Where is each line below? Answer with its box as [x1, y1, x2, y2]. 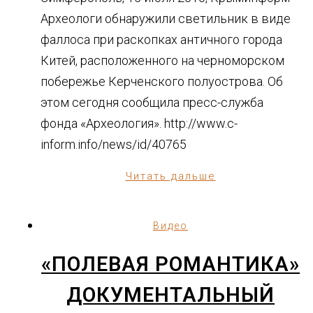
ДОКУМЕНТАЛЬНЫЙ [66, 282, 275, 307]
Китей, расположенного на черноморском [41, 52, 284, 68]
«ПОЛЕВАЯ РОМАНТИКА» [41, 252, 300, 276]
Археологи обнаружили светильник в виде [41, 10, 291, 26]
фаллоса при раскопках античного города [41, 31, 282, 47]
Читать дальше [125, 169, 216, 182]
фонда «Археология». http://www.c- [41, 115, 238, 131]
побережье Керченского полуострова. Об [41, 73, 283, 89]
